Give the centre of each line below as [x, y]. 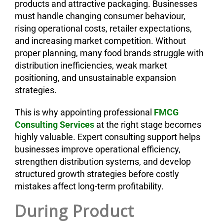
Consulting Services [55, 124]
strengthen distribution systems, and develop [103, 161]
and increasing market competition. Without [100, 40]
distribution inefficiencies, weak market [91, 65]
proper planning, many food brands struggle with [109, 53]
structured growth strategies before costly [97, 174]
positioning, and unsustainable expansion [95, 77]
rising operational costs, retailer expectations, [103, 28]
